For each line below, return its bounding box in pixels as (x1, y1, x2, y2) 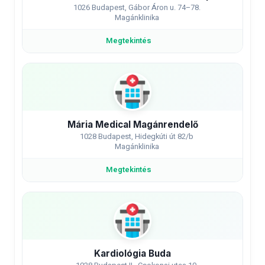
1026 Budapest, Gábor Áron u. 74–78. (73, 2, 201, 13)
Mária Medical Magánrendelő (67, 119, 198, 130)
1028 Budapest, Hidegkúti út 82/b (80, 131, 193, 142)
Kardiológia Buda (94, 248, 171, 259)
